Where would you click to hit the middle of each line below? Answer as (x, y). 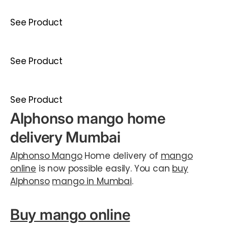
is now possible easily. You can (104, 169)
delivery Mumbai (65, 137)
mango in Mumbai (92, 181)
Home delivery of (121, 156)
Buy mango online (70, 215)
